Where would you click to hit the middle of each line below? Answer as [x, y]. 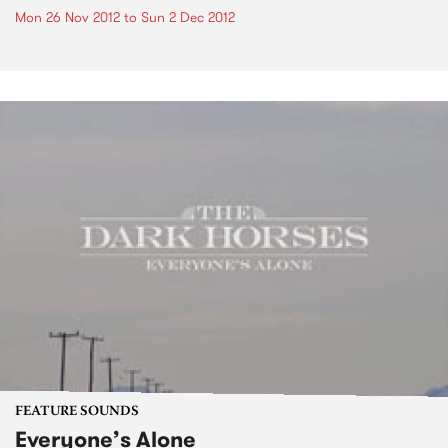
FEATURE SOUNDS [77, 411]
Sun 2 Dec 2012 [188, 16]
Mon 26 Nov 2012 [67, 16]
